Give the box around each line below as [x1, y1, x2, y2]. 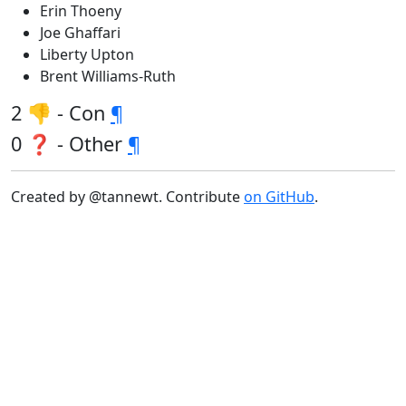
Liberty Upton [40, 44, 134, 64]
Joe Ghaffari [40, 23, 121, 43]
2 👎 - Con [11, 100, 111, 126]
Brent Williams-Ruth [40, 66, 176, 86]
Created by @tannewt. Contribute [11, 187, 244, 207]
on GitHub [244, 187, 314, 207]
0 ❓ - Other [11, 130, 128, 157]
